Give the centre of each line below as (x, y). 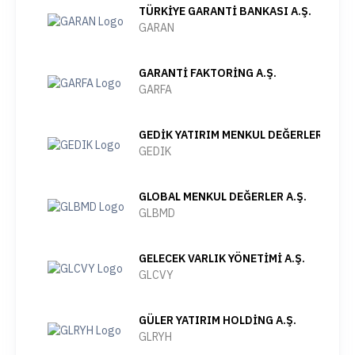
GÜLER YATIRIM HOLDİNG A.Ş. (218, 320)
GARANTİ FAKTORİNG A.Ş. (208, 73)
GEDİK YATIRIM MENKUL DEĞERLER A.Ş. (242, 135)
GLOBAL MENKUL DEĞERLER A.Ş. (223, 197)
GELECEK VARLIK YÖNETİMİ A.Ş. (222, 258)
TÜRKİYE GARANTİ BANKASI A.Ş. (225, 11)
